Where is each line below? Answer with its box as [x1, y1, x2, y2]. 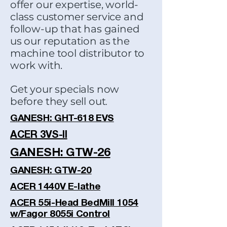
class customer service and [10, 11, 144, 23]
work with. [10, 59, 63, 71]
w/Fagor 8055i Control [10, 210, 110, 219]
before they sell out [10, 95, 106, 107]
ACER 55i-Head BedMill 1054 [10, 199, 139, 208]
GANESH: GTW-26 [10, 148, 110, 159]
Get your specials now [10, 83, 120, 95]
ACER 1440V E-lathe [10, 182, 101, 192]
